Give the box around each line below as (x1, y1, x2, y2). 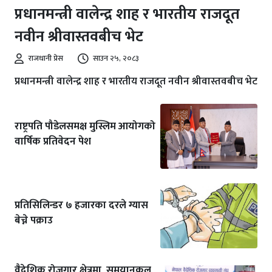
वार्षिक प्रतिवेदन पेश (15, 132, 91, 150)
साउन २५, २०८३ (93, 52, 139, 66)
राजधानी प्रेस (29, 52, 63, 66)
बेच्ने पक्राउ (15, 212, 53, 229)
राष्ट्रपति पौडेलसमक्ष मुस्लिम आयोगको (15, 117, 155, 135)
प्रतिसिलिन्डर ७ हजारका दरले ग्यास (15, 197, 148, 214)
